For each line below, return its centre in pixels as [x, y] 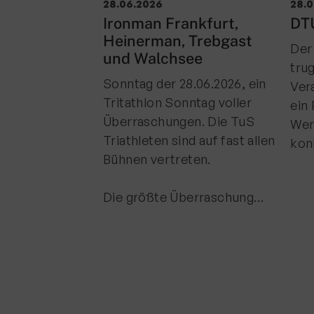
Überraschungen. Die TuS [179, 121]
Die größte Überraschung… [184, 197]
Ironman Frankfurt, [171, 23]
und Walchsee [153, 58]
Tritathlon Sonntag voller [177, 102]
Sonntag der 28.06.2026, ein [185, 83]
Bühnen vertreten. [157, 159]
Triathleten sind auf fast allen [189, 140]
